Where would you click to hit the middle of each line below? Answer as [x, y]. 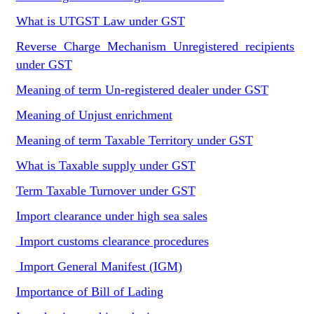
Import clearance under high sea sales [111, 216]
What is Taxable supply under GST [105, 165]
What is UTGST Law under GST [100, 21]
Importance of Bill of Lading [89, 292]
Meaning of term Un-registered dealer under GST [142, 90]
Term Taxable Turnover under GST [105, 191]
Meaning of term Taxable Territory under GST [134, 140]
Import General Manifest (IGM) [99, 266]
